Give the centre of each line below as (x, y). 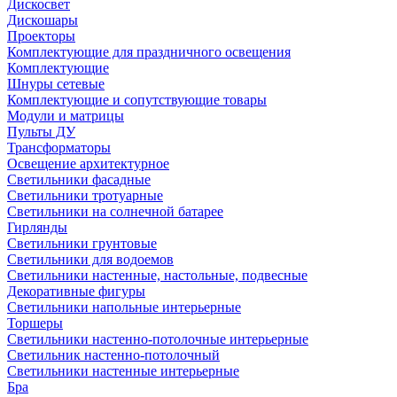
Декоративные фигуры (76, 291)
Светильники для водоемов (90, 259)
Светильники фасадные (79, 179)
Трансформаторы (59, 148)
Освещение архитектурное (88, 163)
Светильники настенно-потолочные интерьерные (158, 339)
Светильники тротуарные (85, 195)
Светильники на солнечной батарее (115, 211)
